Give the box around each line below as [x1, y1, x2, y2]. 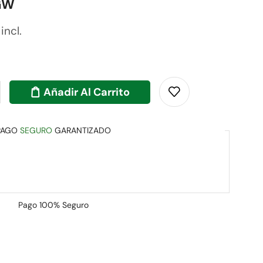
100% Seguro [39, 200, 89, 210]
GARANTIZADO [52, 125, 111, 136]
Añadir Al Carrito [43, 85, 130, 99]
